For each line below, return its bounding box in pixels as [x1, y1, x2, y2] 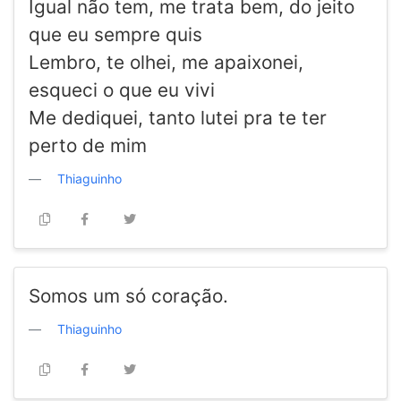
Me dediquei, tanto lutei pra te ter [29, 107, 327, 130]
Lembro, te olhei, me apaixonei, [29, 51, 303, 74]
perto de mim [29, 134, 147, 158]
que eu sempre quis [29, 23, 202, 47]
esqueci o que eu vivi [29, 79, 215, 102]
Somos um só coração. [29, 285, 228, 308]
